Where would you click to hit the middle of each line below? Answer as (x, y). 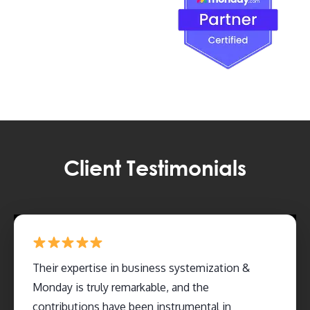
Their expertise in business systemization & (141, 267)
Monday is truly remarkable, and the (121, 287)
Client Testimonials (155, 167)
